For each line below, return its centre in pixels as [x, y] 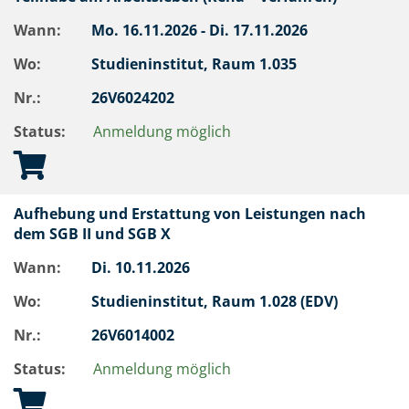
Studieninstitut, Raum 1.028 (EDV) [216, 301]
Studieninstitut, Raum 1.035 [196, 64]
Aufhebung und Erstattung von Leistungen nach [190, 214]
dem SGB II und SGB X [96, 234]
